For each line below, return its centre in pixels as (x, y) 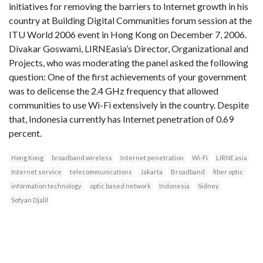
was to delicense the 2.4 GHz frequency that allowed (114, 91)
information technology (46, 186)
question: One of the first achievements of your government (128, 77)
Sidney (208, 186)
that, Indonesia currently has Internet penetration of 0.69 (121, 119)
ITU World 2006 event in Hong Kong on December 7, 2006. (128, 35)
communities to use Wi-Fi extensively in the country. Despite (129, 105)
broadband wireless (82, 158)
